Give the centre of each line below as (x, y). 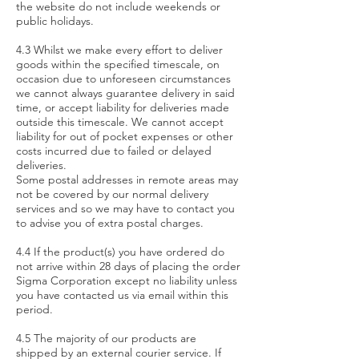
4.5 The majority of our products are (106, 338)
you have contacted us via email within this (122, 295)
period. (34, 309)
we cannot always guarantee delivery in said (125, 93)
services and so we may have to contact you (125, 208)
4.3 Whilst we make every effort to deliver (119, 50)
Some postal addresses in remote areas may (127, 179)
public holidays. (55, 21)
